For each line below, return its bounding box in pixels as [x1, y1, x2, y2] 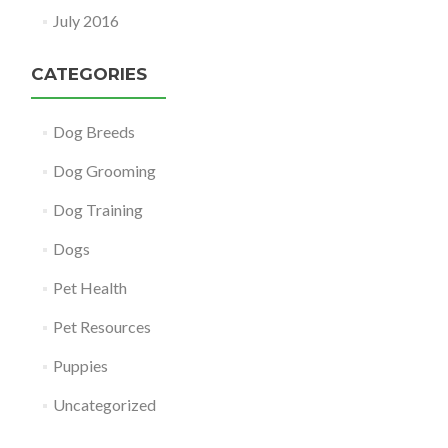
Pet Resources [52, 317, 151, 337]
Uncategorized [52, 395, 156, 415]
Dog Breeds [52, 122, 135, 142]
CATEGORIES [31, 64, 147, 85]
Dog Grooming [52, 161, 156, 181]
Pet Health [52, 278, 127, 298]
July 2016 [52, 11, 119, 31]
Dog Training [52, 200, 143, 220]
